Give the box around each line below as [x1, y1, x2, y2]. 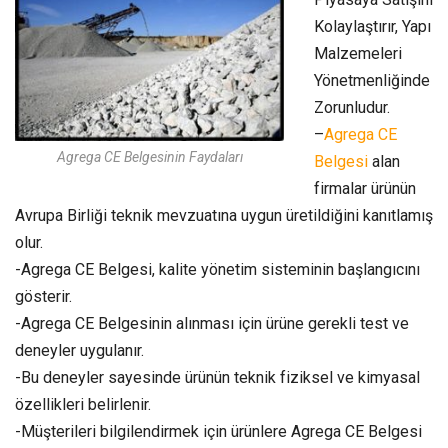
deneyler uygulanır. [15, 340, 144, 360]
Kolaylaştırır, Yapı [314, 16, 431, 36]
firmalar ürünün [314, 178, 416, 198]
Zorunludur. [314, 97, 390, 117]
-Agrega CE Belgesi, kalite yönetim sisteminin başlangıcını [15, 259, 420, 279]
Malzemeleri [314, 43, 402, 63]
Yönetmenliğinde [314, 70, 430, 90]
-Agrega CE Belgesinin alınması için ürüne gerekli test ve [15, 313, 409, 333]
